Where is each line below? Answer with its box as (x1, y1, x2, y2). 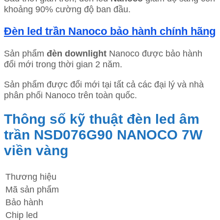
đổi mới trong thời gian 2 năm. (4, 59, 122, 70)
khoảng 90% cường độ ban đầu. (4, 4, 131, 15)
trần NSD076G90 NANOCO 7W (4, 127, 202, 143)
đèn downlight (47, 48, 107, 59)
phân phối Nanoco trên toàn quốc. (4, 89, 137, 100)
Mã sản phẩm (5, 184, 59, 195)
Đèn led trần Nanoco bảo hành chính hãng (4, 25, 216, 37)
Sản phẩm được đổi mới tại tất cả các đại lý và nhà (4, 79, 204, 89)
